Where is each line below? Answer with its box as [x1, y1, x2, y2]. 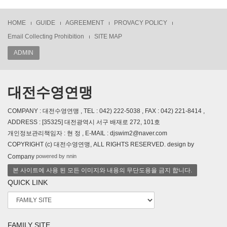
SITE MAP [94, 33, 122, 41]
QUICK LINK [8, 178, 48, 187]
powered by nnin [36, 153, 77, 160]
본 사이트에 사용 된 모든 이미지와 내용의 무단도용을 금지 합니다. [13, 167, 192, 174]
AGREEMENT [65, 19, 104, 27]
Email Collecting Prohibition [8, 33, 84, 41]
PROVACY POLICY [114, 19, 167, 27]
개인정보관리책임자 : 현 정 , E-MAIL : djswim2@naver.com [8, 130, 167, 137]
